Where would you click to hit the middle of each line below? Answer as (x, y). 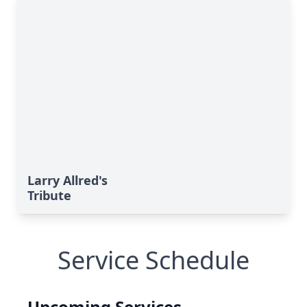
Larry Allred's (67, 180)
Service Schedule (153, 260)
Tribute (49, 195)
